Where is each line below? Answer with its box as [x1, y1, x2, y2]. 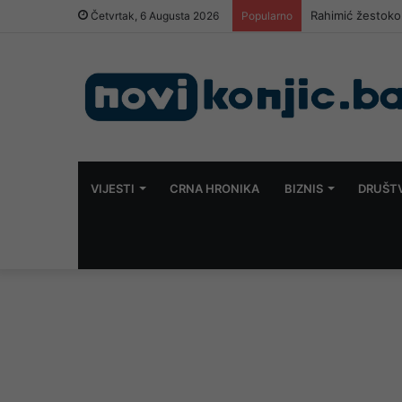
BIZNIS [284, 180, 323, 196]
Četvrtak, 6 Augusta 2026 [88, 9, 219, 22]
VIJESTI [91, 180, 135, 196]
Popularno [241, 9, 293, 22]
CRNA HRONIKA [170, 180, 259, 196]
